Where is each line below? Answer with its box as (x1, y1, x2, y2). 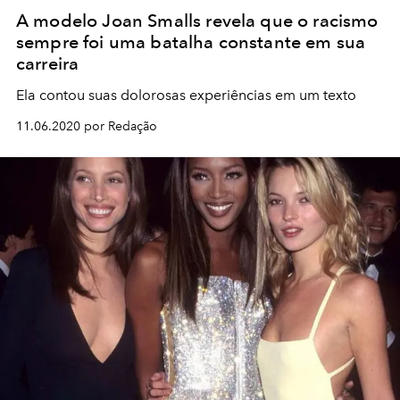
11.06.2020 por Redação (16, 119, 157, 135)
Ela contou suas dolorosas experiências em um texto (16, 87, 356, 104)
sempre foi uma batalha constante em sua (16, 31, 366, 54)
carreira (16, 53, 79, 75)
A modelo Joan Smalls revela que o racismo (16, 10, 379, 32)
